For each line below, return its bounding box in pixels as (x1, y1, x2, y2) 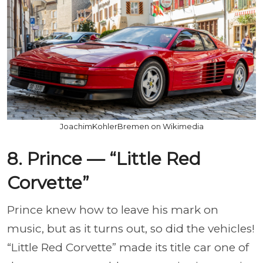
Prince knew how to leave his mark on (7, 203, 218, 217)
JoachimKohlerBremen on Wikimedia (59, 122, 204, 131)
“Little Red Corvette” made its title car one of (7, 241, 249, 254)
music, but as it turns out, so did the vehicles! (7, 222, 255, 235)
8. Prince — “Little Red (7, 148, 201, 170)
